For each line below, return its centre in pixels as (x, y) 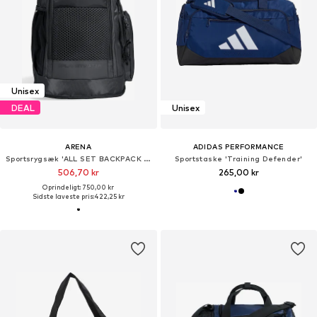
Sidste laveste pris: (63, 197)
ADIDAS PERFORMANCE (238, 147)
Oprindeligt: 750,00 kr (79, 188)
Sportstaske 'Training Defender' (239, 159)
